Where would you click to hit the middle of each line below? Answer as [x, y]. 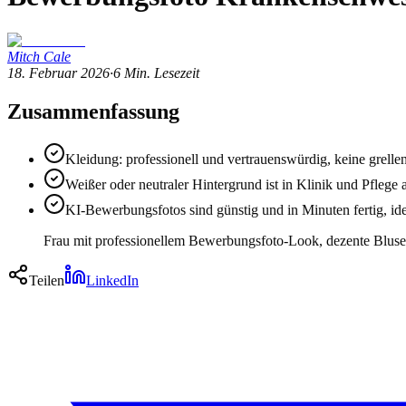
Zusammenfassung [93, 111]
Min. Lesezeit [162, 72]
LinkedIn [112, 280]
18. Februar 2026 [58, 72]
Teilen [47, 280]
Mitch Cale [39, 56]
